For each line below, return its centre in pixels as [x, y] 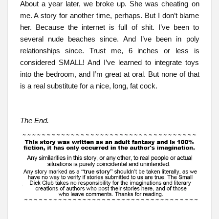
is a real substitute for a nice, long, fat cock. [88, 86]
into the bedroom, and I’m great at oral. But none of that [109, 74]
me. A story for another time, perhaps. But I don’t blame [109, 16]
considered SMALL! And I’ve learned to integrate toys [109, 63]
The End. [34, 120]
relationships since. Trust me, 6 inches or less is [109, 51]
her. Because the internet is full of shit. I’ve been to [109, 27]
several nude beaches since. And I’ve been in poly [109, 39]
